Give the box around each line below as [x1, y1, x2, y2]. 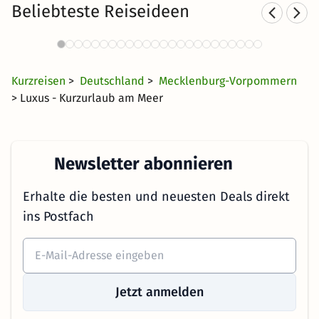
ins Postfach [23, 209, 94, 224]
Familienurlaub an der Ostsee [28, 12, 255, 32]
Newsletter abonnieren [50, 154, 233, 174]
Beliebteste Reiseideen [11, 1, 189, 21]
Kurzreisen [11, 74, 68, 88]
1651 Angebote [105, 38, 179, 51]
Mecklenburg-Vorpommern [159, 74, 297, 88]
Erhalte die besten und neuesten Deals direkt [23, 189, 290, 204]
